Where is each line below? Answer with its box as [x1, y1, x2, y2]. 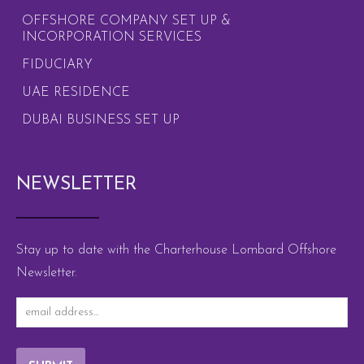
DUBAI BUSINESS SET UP [22, 113, 180, 127]
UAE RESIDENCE [22, 85, 130, 99]
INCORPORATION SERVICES [22, 30, 201, 44]
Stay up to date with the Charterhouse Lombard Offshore [16, 243, 336, 257]
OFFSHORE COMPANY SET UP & [22, 14, 231, 28]
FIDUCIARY [22, 58, 93, 71]
